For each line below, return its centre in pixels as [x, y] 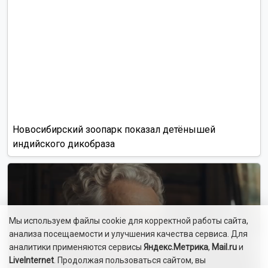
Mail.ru [224, 247]
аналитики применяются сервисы [76, 247]
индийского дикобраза [64, 144]
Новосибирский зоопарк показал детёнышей [114, 130]
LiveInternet [31, 260]
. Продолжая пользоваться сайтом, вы [130, 260]
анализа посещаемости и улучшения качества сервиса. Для [128, 234]
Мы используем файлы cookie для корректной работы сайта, [129, 221]
